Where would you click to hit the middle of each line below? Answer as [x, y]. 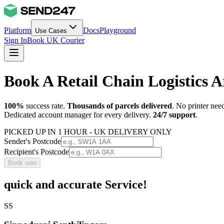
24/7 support [174, 114]
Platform [17, 30]
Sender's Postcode [32, 141]
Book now [22, 162]
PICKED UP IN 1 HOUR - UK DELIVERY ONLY [88, 131]
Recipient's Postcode [36, 151]
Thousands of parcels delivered [119, 105]
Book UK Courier [56, 40]
